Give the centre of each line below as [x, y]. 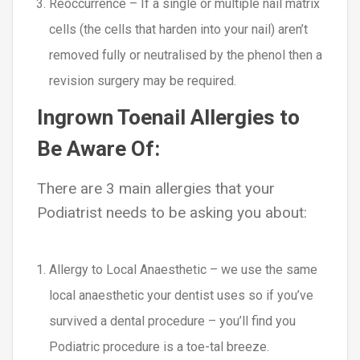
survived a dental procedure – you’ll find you [172, 321]
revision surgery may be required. [143, 81]
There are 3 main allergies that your [156, 188]
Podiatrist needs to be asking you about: [172, 213]
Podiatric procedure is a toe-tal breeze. [159, 347]
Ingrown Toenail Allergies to [168, 117]
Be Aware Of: [98, 149]
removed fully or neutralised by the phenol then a [186, 55]
